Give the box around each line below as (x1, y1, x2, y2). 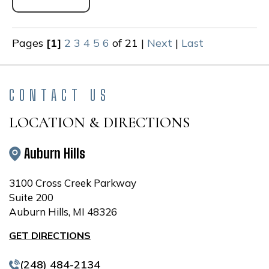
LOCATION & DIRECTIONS (9, 113, 190, 131)
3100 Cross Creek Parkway (9, 177, 136, 189)
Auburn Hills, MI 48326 (9, 205, 117, 218)
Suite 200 (9, 191, 53, 204)
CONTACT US (9, 86, 110, 104)
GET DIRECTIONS (9, 229, 91, 241)
